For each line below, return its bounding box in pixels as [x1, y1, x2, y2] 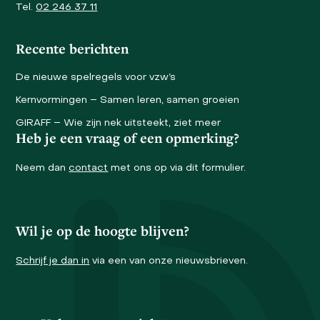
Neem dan [16, 163, 69, 173]
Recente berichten [16, 39, 129, 58]
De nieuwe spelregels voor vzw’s [16, 72, 176, 82]
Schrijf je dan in [16, 256, 90, 266]
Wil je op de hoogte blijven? [16, 221, 190, 240]
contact [69, 163, 109, 173]
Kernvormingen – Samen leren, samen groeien [16, 95, 240, 105]
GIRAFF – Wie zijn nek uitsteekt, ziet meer [16, 118, 221, 128]
